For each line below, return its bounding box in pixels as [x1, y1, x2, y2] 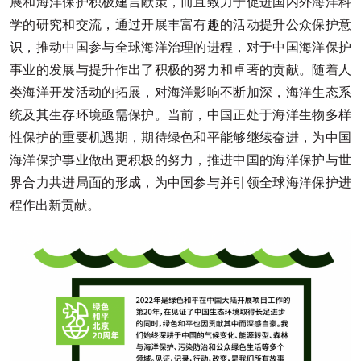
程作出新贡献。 [10, 198, 100, 212]
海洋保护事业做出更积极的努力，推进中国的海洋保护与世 [10, 153, 351, 167]
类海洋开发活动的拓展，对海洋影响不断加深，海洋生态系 [10, 85, 351, 99]
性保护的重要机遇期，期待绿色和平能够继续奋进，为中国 [10, 131, 351, 144]
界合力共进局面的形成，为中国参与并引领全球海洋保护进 [10, 176, 351, 189]
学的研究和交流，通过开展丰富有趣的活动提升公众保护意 [10, 18, 351, 31]
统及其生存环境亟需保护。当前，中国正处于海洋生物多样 [10, 108, 351, 122]
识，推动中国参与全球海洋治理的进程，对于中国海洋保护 [10, 40, 351, 54]
